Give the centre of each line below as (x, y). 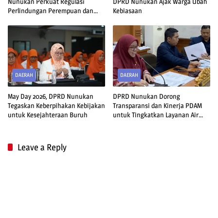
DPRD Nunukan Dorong (146, 96)
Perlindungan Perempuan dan (51, 11)
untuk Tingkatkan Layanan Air (156, 115)
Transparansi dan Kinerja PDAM (157, 106)
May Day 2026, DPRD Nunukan (51, 96)
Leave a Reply (42, 147)
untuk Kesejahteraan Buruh (48, 115)
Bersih (122, 124)
